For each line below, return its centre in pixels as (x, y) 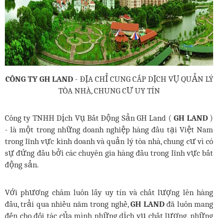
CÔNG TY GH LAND (39, 79)
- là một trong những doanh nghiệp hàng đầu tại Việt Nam (109, 130)
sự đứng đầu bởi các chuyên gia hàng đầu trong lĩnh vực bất (109, 153)
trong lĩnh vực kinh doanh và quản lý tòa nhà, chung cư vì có (109, 141)
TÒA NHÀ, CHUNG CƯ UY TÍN (109, 90)
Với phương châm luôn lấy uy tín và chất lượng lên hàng (109, 192)
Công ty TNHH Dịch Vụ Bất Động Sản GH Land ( (90, 118)
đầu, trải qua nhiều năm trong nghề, (68, 204)
